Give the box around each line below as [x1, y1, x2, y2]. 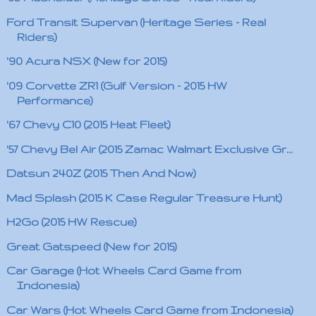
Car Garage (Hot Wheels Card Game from [6, 265, 241, 276]
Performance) [16, 94, 93, 107]
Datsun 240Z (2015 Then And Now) [6, 167, 196, 179]
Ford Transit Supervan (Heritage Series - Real [6, 16, 266, 28]
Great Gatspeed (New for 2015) [6, 240, 177, 253]
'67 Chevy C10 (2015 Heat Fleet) [6, 119, 171, 130]
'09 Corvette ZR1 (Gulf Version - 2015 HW [6, 79, 227, 92]
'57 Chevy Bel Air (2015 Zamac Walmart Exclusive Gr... [6, 142, 293, 155]
